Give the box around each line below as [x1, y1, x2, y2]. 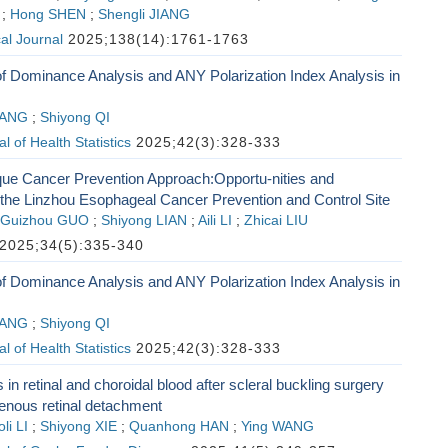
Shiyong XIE [39, 419, 117, 434]
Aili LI [197, 213, 232, 228]
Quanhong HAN [128, 419, 229, 434]
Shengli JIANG [97, 7, 190, 22]
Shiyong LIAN [100, 213, 187, 228]
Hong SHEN [9, 7, 86, 22]
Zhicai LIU [243, 213, 308, 228]
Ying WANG [240, 419, 314, 434]
